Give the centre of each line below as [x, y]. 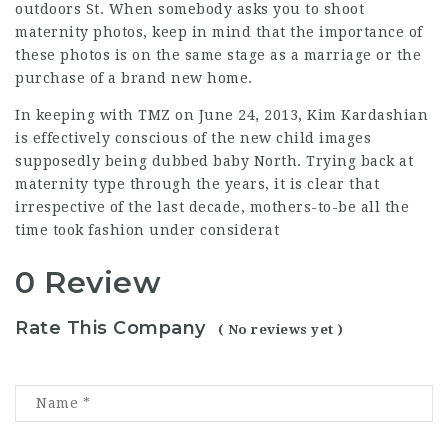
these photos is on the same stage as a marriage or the [218, 55]
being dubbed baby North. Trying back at [256, 161]
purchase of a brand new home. [134, 78]
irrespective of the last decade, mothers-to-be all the [212, 207]
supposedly [57, 161]
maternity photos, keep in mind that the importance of [219, 32]
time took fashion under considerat [147, 230]
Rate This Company [110, 327]
